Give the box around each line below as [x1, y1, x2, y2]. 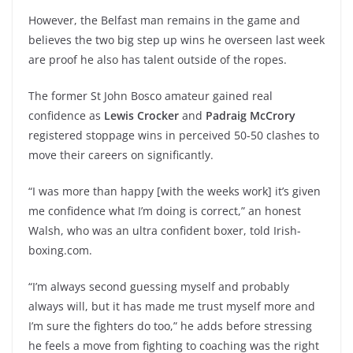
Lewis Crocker [104, 108, 179, 123]
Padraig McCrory [206, 108, 295, 123]
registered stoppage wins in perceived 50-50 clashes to [28, 128, 319, 143]
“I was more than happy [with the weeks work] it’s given [28, 184, 321, 199]
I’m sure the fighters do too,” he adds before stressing [28, 318, 312, 333]
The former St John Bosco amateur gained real [28, 88, 273, 103]
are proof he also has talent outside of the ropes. [28, 52, 287, 67]
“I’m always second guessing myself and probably [28, 279, 289, 294]
